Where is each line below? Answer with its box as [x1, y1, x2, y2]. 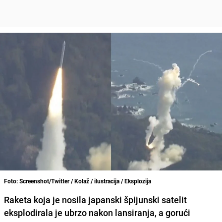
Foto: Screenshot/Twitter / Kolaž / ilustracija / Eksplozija [4, 176, 151, 185]
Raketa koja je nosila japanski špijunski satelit [4, 193, 187, 206]
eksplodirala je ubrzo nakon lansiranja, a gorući [4, 206, 190, 219]
